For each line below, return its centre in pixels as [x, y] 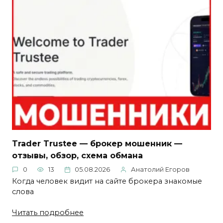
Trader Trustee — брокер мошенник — [97, 143]
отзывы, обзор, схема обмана [77, 155]
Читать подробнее [48, 212]
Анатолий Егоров [160, 170]
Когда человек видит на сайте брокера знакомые [107, 181]
